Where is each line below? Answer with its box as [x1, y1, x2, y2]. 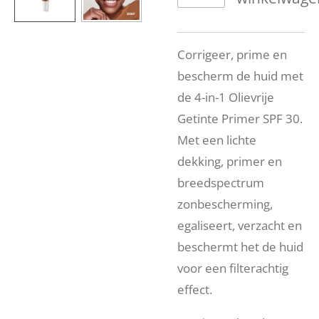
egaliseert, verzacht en [177, 217, 302, 234]
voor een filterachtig [177, 260, 288, 277]
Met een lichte [177, 132, 256, 149]
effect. [177, 281, 212, 298]
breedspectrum [177, 174, 264, 192]
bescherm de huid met [177, 68, 303, 85]
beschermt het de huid [177, 239, 303, 256]
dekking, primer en [177, 153, 282, 170]
